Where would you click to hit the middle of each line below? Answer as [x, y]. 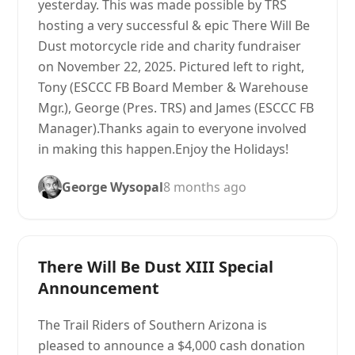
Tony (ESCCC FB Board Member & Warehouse [174, 87]
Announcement [99, 288]
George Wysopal [113, 187]
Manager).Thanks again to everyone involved [173, 128]
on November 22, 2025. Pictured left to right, [172, 67]
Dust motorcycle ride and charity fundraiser [170, 46]
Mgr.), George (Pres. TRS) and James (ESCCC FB [176, 108]
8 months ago [205, 187]
